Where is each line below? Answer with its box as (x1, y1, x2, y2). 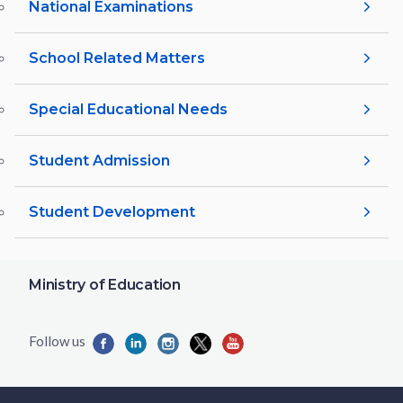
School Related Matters (29, 49, 205, 67)
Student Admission (29, 151, 170, 169)
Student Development (29, 202, 195, 220)
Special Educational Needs (29, 100, 228, 118)
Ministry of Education (29, 276, 181, 293)
